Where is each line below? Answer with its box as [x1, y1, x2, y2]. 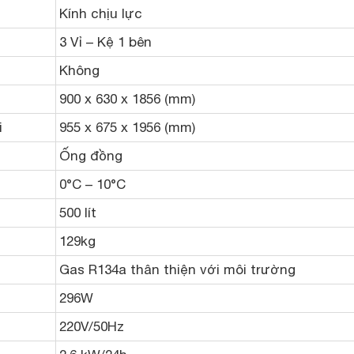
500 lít [59, 205, 96, 221]
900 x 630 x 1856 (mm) [59, 91, 195, 107]
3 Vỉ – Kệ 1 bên [59, 34, 152, 51]
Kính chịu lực [59, 6, 142, 22]
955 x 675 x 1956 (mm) [59, 119, 195, 136]
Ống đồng [59, 148, 122, 164]
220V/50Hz [59, 318, 124, 335]
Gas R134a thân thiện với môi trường [59, 262, 296, 278]
